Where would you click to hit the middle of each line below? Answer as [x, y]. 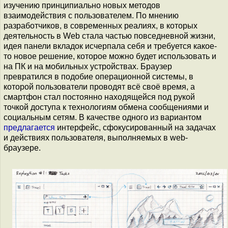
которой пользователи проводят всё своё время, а [99, 87]
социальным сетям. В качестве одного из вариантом [103, 117]
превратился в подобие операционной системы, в [98, 77]
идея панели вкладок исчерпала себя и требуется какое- [110, 46]
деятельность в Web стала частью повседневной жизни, [109, 36]
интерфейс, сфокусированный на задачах [135, 127]
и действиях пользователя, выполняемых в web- [96, 138]
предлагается [29, 127]
